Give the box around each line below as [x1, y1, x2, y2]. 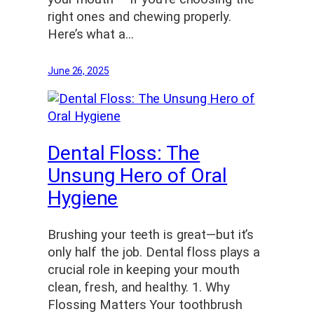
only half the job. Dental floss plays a [48, 244, 261, 260]
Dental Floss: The [48, 142, 200, 165]
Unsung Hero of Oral [48, 164, 228, 187]
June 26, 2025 [48, 64, 109, 76]
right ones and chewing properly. [48, 8, 231, 25]
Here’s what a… [48, 26, 134, 42]
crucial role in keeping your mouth [48, 261, 240, 278]
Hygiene [48, 186, 118, 210]
